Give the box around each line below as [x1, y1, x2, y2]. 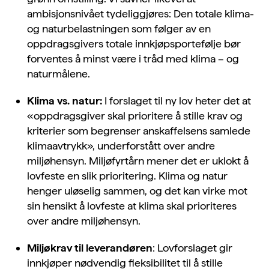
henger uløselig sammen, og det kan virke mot [27, 184, 247, 198]
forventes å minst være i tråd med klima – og [27, 52, 239, 65]
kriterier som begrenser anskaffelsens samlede [27, 124, 250, 138]
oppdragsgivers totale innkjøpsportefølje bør [27, 37, 241, 50]
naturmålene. [27, 67, 90, 80]
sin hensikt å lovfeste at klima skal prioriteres [27, 199, 237, 213]
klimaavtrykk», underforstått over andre [27, 139, 215, 153]
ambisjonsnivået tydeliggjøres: [27, 7, 174, 20]
